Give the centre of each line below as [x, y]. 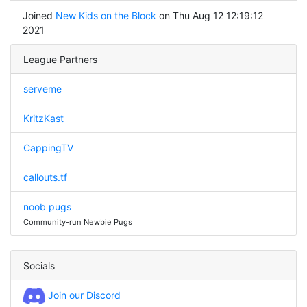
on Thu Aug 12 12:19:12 [211, 15]
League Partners [60, 59]
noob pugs [47, 206]
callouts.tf [45, 177]
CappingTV [48, 147]
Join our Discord [83, 295]
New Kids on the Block [107, 15]
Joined [39, 15]
